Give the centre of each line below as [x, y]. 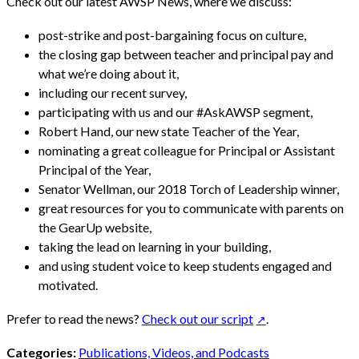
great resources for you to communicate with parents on [191, 208]
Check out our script [198, 318]
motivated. [68, 284]
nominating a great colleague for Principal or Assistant [187, 150]
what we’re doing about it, [109, 73]
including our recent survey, [113, 92]
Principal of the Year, [95, 169]
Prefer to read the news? [74, 318]
